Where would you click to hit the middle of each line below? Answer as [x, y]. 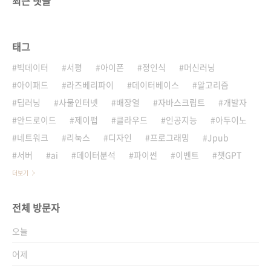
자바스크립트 [181, 102]
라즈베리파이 [90, 85]
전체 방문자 [36, 207]
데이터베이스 [155, 85]
